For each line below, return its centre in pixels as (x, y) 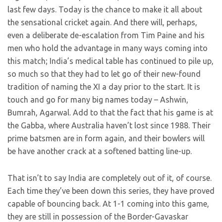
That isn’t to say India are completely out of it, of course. (110, 178)
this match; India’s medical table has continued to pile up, (111, 61)
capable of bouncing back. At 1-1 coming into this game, (108, 204)
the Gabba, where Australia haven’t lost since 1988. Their (109, 126)
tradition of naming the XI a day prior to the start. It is (104, 87)
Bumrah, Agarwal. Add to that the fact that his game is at (110, 113)
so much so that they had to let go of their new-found (104, 74)
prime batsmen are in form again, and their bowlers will (106, 139)
